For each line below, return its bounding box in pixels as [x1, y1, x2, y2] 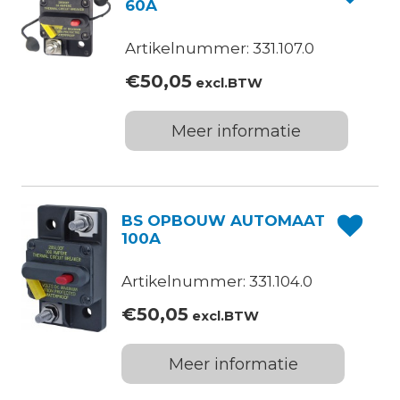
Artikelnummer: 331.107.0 [124, 39, 314, 58]
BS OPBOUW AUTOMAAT [121, 212, 326, 230]
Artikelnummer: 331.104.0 [121, 272, 313, 291]
